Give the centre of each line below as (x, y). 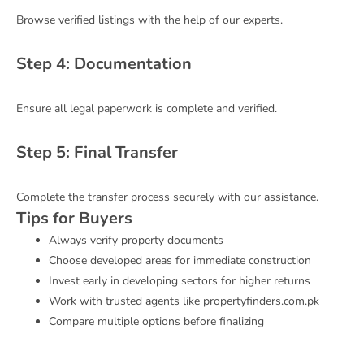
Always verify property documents (136, 240)
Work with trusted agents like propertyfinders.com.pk (184, 301)
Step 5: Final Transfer (97, 152)
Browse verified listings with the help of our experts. (149, 19)
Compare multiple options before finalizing (156, 321)
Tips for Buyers (74, 218)
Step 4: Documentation (104, 63)
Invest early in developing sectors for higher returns (180, 280)
